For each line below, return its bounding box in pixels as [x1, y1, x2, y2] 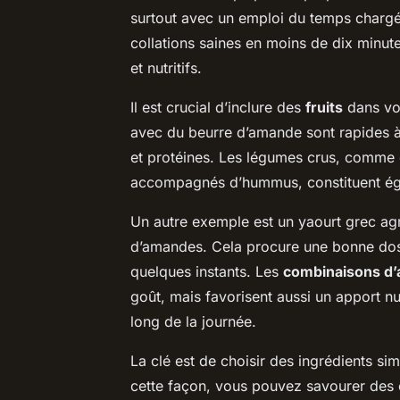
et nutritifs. [130, 58, 202, 77]
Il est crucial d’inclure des [130, 97, 305, 116]
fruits [305, 97, 343, 116]
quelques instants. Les [130, 262, 283, 280]
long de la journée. [130, 312, 256, 330]
